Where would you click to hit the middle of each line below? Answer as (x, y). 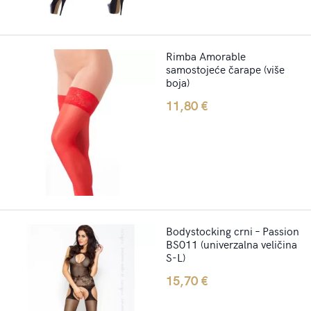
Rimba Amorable (206, 56)
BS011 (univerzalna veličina (232, 244)
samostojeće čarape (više (225, 69)
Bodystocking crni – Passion (233, 231)
